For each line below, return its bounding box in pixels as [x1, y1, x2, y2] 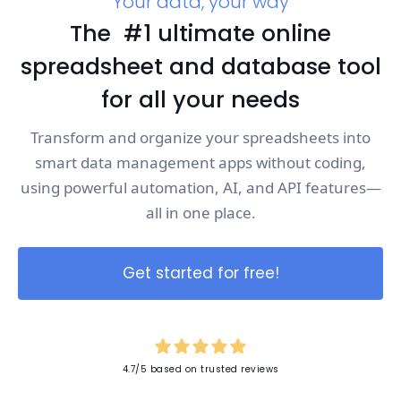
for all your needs [101, 84, 300, 115]
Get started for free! [122, 262, 279, 284]
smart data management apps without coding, [35, 152, 366, 173]
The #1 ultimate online [70, 18, 331, 49]
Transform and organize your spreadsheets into [30, 127, 371, 148]
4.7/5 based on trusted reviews [122, 363, 279, 376]
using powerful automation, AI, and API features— [20, 177, 381, 198]
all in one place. [145, 202, 256, 223]
